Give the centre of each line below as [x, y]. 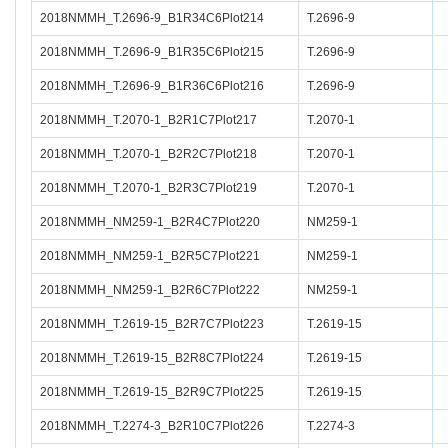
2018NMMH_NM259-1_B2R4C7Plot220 [150, 222]
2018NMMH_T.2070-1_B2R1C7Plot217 [148, 120]
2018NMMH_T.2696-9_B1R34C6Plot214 [152, 18]
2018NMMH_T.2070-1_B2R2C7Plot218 [148, 154]
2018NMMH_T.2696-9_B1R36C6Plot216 [152, 86]
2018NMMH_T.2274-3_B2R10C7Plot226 [152, 426]
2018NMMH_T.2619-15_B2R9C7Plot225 [152, 392]
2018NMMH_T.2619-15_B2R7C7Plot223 [152, 324]
